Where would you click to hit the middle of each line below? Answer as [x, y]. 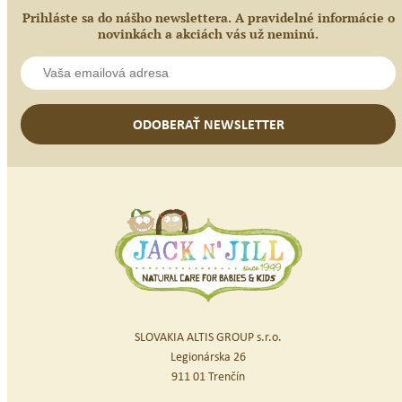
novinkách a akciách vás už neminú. [208, 33]
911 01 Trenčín [208, 375]
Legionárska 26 [208, 355]
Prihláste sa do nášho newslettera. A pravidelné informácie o [208, 17]
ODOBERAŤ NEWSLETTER [208, 123]
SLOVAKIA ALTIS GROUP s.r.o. [208, 336]
